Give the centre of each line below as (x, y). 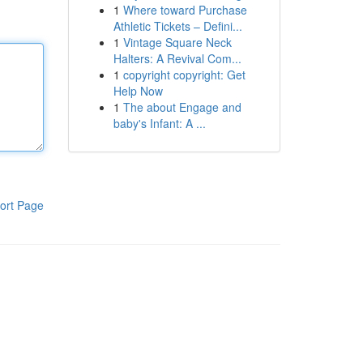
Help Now (138, 91)
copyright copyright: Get (184, 75)
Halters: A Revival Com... (177, 58)
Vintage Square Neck (177, 42)
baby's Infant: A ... (159, 123)
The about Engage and (182, 107)
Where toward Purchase (185, 10)
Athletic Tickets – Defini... (177, 26)
